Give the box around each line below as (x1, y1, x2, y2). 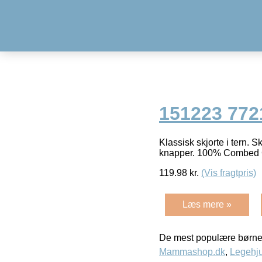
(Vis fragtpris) (201, 167, 256, 178)
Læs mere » (182, 199, 232, 209)
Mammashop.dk (159, 246, 225, 257)
